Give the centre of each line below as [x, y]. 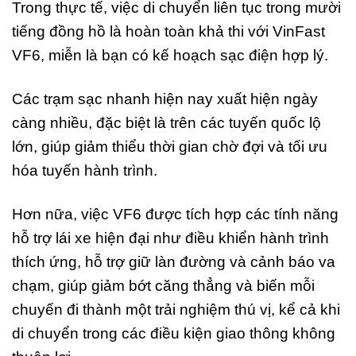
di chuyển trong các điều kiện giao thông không [174, 333]
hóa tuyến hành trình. [85, 170]
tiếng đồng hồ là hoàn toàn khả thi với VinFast [168, 31]
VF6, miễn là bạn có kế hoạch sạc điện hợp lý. [170, 55]
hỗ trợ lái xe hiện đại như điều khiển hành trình [170, 238]
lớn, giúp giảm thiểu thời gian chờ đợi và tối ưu [170, 146]
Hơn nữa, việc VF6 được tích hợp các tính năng [175, 214]
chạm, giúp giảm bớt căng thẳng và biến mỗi [163, 285]
